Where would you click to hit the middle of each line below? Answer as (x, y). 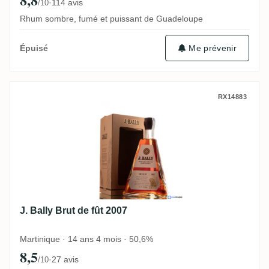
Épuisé (34, 48)
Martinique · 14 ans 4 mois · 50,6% (86, 239)
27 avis (65, 260)
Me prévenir (213, 48)
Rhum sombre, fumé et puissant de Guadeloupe (111, 19)
